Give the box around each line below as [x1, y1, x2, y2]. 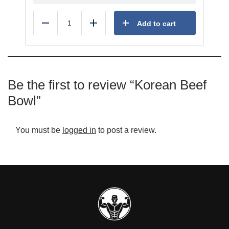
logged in [62, 126, 96, 134]
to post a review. [96, 126, 156, 134]
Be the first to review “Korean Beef [8, 77, 207, 93]
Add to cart [137, 19, 176, 28]
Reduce [45, 22, 74, 31]
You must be [15, 126, 62, 134]
